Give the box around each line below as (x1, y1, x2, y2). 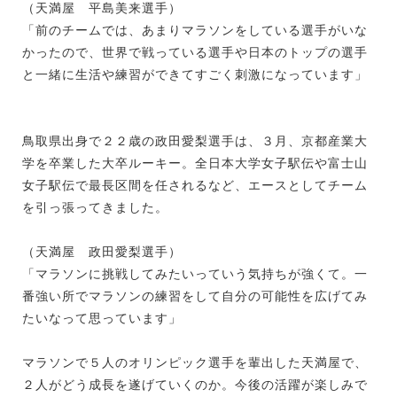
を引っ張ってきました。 (22, 199, 168, 214)
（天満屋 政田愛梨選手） (22, 244, 182, 259)
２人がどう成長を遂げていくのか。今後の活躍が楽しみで (22, 377, 368, 392)
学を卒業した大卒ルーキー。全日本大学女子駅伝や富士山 (22, 155, 368, 170)
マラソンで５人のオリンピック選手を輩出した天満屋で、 (22, 354, 368, 370)
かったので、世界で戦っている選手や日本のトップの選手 (22, 44, 368, 59)
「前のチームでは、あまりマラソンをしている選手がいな (22, 22, 368, 37)
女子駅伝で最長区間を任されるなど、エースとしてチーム (22, 177, 368, 192)
